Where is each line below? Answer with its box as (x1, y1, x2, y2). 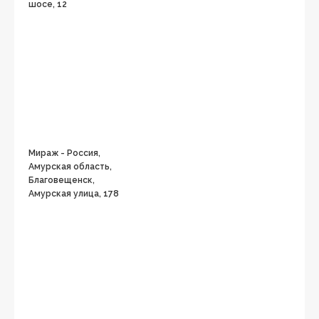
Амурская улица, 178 (28, 189, 119, 199)
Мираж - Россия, (28, 148, 100, 158)
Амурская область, (28, 162, 112, 172)
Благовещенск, (28, 175, 95, 185)
